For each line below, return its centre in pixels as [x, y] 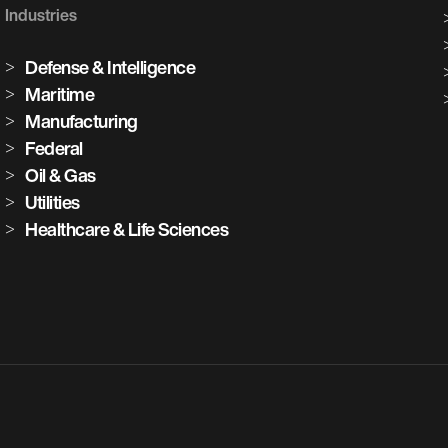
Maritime [60, 94]
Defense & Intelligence [110, 67]
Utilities [52, 202]
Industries [41, 15]
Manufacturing [81, 121]
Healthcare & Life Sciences [127, 229]
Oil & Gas [60, 175]
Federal [54, 148]
